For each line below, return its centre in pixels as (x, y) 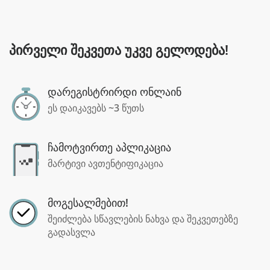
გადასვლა (71, 232)
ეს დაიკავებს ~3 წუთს (96, 108)
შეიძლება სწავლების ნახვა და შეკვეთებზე (143, 219)
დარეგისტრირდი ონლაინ (115, 92)
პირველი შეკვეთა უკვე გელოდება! (119, 49)
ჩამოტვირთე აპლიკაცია (109, 147)
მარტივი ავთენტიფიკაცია (105, 163)
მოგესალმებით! (88, 202)
